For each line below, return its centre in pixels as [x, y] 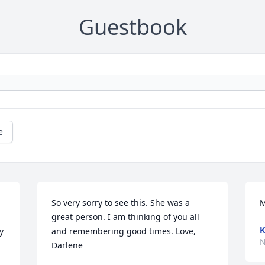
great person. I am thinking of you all [126, 217]
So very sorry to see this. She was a [121, 203]
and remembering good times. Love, [124, 231]
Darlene [67, 245]
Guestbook [132, 27]
